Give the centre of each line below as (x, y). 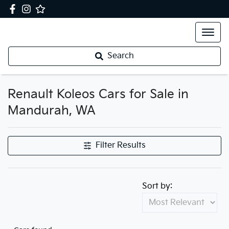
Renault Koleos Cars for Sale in (98, 95)
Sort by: (157, 187)
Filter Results (121, 146)
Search (121, 56)
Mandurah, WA (52, 111)
